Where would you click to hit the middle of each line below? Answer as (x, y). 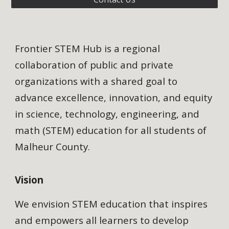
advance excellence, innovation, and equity (114, 98)
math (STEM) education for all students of (111, 130)
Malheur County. (54, 147)
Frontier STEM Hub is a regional (88, 49)
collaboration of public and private (94, 65)
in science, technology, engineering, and (107, 114)
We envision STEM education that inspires (111, 204)
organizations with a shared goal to (96, 81)
